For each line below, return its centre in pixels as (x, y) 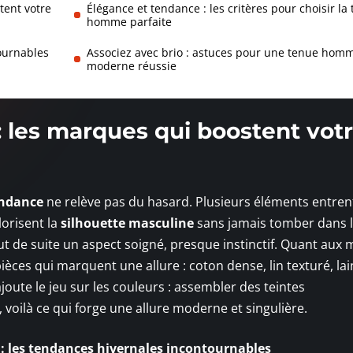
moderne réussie (131, 65)
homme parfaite (129, 21)
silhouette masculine (127, 223)
